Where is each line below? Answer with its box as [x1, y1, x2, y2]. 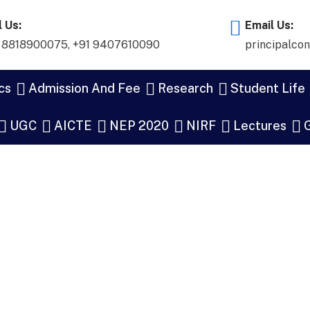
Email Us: [245, 19, 293, 32]
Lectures [233, 118, 286, 133]
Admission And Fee [28, 81, 140, 95]
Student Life [230, 81, 305, 95]
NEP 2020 [109, 118, 169, 133]
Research [158, 81, 213, 95]
